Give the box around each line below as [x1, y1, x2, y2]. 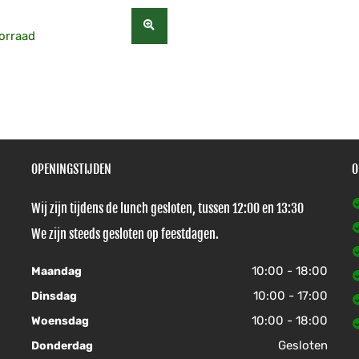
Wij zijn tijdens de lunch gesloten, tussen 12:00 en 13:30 [31, 200, 304, 216]
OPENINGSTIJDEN [31, 161, 111, 177]
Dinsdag [31, 289, 77, 303]
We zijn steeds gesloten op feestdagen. [31, 226, 219, 242]
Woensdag [31, 314, 89, 328]
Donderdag [31, 339, 93, 353]
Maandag [31, 264, 82, 278]
